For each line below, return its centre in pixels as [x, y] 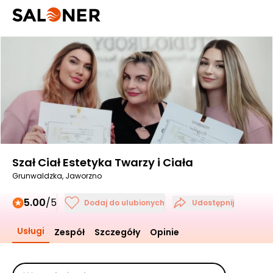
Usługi [31, 231]
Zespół [69, 232]
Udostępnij [213, 203]
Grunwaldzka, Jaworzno [57, 176]
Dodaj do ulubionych [124, 203]
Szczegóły [117, 232]
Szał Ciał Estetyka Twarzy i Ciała [103, 162]
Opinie [165, 232]
